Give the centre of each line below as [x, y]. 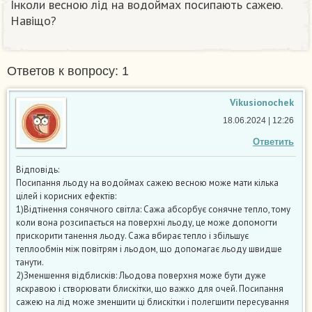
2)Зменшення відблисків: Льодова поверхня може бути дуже [141, 276]
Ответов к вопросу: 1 [68, 71]
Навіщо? [33, 21]
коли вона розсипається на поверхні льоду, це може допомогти [147, 223]
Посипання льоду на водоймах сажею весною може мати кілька [147, 183]
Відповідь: [38, 170]
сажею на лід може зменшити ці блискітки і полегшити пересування [153, 302]
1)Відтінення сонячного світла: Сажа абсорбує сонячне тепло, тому [153, 210]
